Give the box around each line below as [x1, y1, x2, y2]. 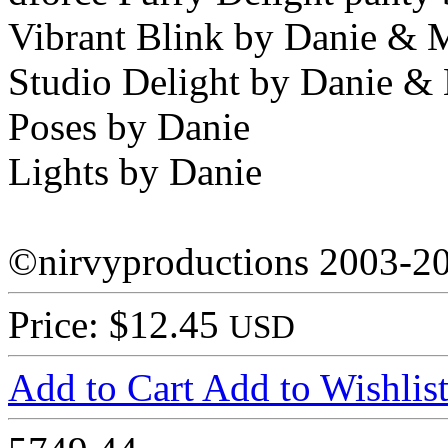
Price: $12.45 [8, 303, 229, 347]
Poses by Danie [8, 105, 250, 149]
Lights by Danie [8, 150, 262, 194]
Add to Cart [8, 366, 202, 410]
